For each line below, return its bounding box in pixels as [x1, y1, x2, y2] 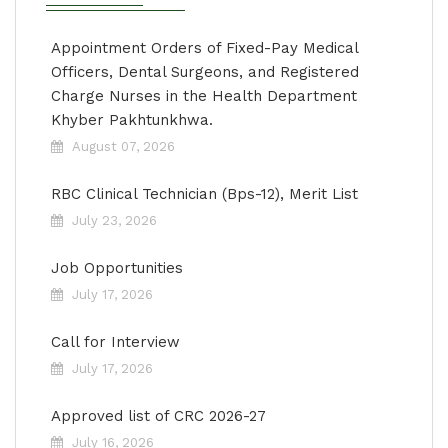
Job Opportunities [51, 259, 183, 277]
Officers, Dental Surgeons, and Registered [51, 63, 359, 81]
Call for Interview [51, 333, 180, 351]
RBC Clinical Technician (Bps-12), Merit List [51, 185, 358, 203]
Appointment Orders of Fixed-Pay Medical [51, 39, 358, 57]
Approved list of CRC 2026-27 [51, 407, 266, 425]
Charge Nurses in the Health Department [51, 87, 357, 105]
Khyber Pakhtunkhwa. [51, 111, 213, 129]
